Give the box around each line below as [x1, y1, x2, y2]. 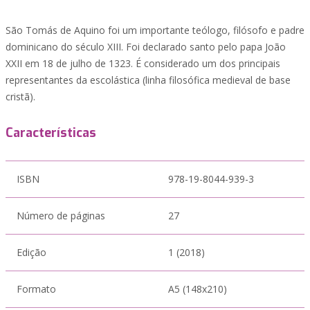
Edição [17, 246, 46, 259]
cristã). [6, 90, 35, 103]
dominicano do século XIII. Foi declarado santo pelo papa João [6, 40, 286, 53]
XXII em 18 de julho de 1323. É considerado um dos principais [6, 57, 280, 70]
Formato [17, 282, 56, 295]
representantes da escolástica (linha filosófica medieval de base [6, 73, 291, 86]
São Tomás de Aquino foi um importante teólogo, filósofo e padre [6, 24, 304, 37]
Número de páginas [17, 209, 105, 222]
